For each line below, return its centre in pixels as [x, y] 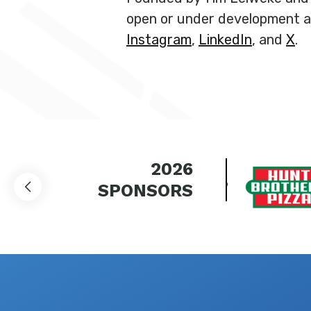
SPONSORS [145, 191]
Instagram [159, 40]
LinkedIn [225, 40]
